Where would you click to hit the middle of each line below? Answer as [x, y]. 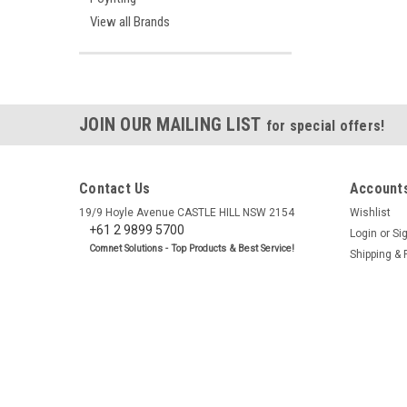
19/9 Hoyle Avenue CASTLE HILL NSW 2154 [187, 213]
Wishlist [370, 213]
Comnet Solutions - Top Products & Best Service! [191, 248]
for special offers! [325, 126]
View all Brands [130, 22]
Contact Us [115, 189]
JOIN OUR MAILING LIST [173, 124]
